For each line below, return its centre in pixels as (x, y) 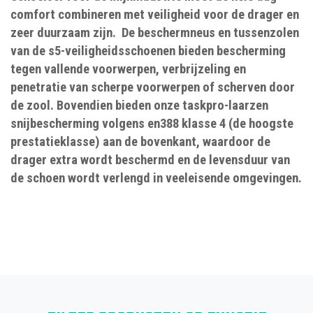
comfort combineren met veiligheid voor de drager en (155, 14)
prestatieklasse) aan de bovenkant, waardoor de (140, 141)
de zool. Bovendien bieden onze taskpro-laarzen (139, 105)
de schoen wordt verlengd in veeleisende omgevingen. (156, 178)
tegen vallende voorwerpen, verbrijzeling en (128, 69)
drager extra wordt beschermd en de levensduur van (150, 160)
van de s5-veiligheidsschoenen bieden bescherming (148, 51)
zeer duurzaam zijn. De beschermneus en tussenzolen (155, 32)
